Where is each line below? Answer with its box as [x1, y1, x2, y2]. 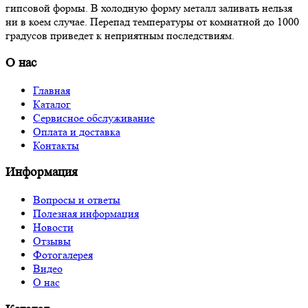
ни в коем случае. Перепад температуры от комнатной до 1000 [5, 15, 299, 29]
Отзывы [33, 234, 71, 248]
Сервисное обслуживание [33, 111, 155, 124]
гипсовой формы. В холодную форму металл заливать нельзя [5, 1, 292, 15]
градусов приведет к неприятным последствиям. [5, 29, 234, 43]
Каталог [33, 97, 71, 111]
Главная [33, 83, 70, 97]
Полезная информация [33, 207, 139, 221]
